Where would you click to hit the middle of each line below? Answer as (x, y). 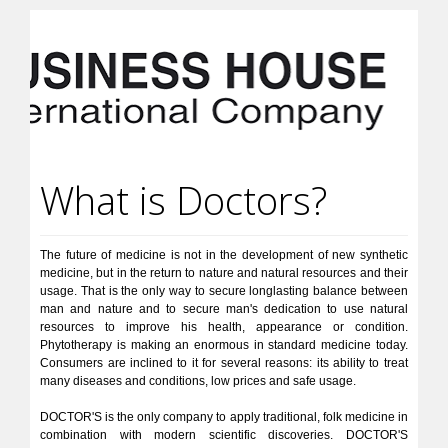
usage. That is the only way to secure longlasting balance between (224, 291)
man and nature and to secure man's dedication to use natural (224, 309)
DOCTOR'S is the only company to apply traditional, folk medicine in (224, 417)
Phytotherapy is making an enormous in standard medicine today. (224, 345)
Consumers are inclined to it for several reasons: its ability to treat (224, 363)
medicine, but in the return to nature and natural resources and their (224, 273)
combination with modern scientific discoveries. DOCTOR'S (224, 435)
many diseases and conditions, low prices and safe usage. (198, 381)
